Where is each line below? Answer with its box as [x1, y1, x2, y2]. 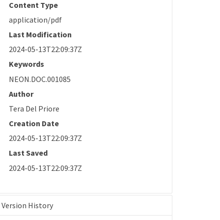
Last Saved [9, 148, 48, 158]
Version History [1, 200, 54, 211]
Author [9, 88, 34, 99]
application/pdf [9, 14, 62, 25]
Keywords [9, 59, 45, 69]
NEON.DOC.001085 [9, 74, 71, 84]
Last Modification [9, 29, 72, 39]
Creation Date [9, 118, 59, 129]
